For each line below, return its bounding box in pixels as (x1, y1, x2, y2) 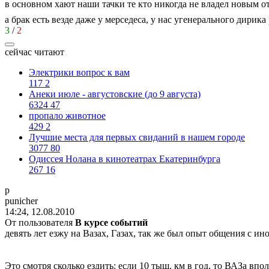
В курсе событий (75, 217, 148, 228)
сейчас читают (5, 46, 64, 57)
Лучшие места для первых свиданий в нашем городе (29, 131, 245, 142)
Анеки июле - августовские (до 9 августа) (29, 88, 201, 99)
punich (5, 195, 31, 206)
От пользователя (5, 217, 75, 228)
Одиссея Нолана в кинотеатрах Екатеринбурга (29, 153, 220, 164)
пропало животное (29, 110, 106, 121)
